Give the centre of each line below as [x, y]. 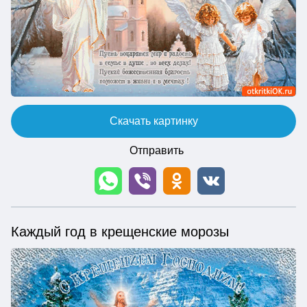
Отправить [156, 150]
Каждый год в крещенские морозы [120, 231]
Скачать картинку [153, 121]
